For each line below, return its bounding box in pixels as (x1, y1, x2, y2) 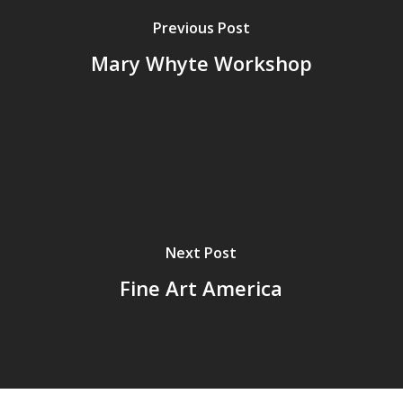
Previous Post (152, 18, 250, 39)
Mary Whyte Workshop (90, 49, 312, 77)
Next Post (166, 243, 237, 264)
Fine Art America (120, 274, 283, 302)
